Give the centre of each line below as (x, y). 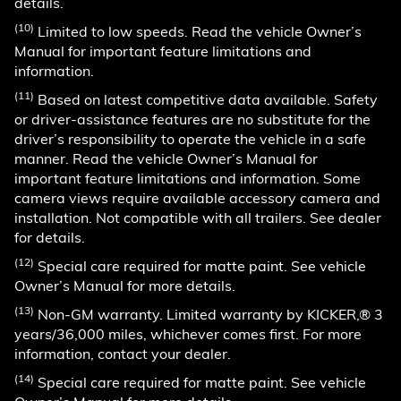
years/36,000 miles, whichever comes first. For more (188, 333)
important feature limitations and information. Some (188, 178)
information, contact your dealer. (123, 353)
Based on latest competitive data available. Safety (206, 99)
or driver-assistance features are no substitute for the (192, 119)
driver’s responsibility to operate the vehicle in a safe (190, 138)
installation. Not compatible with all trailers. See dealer (198, 217)
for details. (50, 237)
